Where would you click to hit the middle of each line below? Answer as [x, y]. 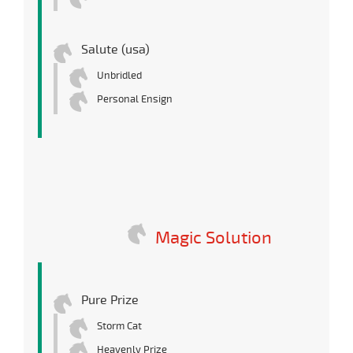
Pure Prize [110, 301]
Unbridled [119, 76]
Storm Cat [119, 327]
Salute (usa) [115, 50]
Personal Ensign [135, 100]
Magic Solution [214, 238]
